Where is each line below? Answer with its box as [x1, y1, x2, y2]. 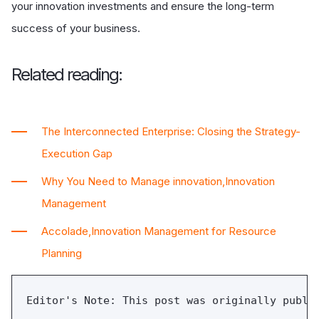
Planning [41, 246, 82, 260]
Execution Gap [41, 146, 113, 160]
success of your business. [11, 21, 140, 35]
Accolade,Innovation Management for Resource [41, 224, 276, 238]
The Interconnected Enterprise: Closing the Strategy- [41, 124, 300, 138]
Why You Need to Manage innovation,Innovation [41, 174, 275, 188]
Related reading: [11, 63, 122, 85]
